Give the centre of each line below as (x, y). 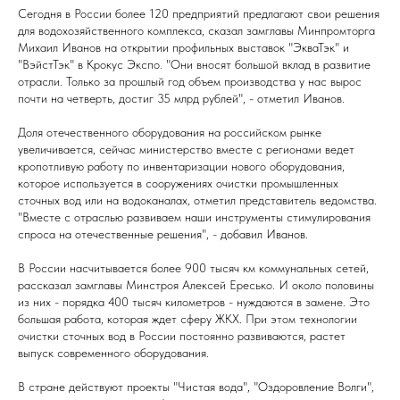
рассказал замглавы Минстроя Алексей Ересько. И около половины (196, 285)
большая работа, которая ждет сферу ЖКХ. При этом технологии (187, 319)
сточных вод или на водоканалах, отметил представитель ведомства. (197, 200)
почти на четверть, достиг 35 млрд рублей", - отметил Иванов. (181, 98)
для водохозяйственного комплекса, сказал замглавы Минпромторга (196, 30)
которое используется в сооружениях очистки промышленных (178, 183)
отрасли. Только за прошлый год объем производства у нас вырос (190, 81)
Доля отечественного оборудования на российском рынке (170, 132)
